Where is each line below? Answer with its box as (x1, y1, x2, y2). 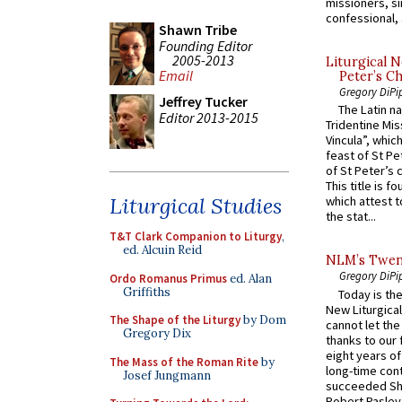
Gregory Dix (123, 326, 191, 341)
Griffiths (123, 284, 170, 300)
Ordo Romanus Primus (109, 270, 227, 286)
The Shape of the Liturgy (109, 312, 240, 328)
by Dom (240, 312, 286, 328)
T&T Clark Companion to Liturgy (109, 229, 282, 244)
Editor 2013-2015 (159, 108, 258, 127)
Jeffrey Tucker (159, 92, 248, 110)
